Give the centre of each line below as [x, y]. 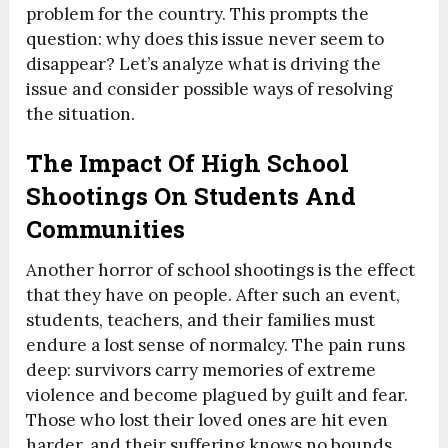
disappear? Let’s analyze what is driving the [204, 64]
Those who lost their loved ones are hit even [207, 420]
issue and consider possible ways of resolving [210, 89]
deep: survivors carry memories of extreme [201, 370]
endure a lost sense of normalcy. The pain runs [216, 345]
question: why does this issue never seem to [205, 39]
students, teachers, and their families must [201, 320]
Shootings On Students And [191, 196]
